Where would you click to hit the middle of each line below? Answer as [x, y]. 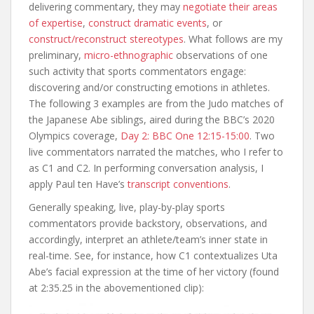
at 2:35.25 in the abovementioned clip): [116, 287]
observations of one [220, 55]
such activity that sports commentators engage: [137, 71]
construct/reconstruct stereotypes [106, 39]
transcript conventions [178, 184]
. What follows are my [233, 39]
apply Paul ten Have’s [78, 184]
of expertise [56, 22]
